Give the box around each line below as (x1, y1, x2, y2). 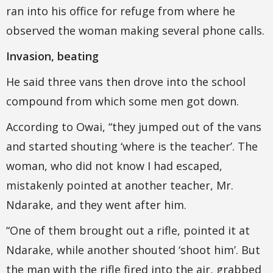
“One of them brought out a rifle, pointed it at (6, 223, 250, 238)
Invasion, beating (6, 49, 99, 64)
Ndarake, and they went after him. (6, 197, 186, 213)
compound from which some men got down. (6, 94, 239, 109)
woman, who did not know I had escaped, (6, 158, 222, 174)
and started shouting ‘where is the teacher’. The (6, 139, 258, 154)
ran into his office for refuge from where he (6, 4, 235, 19)
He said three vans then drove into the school (6, 74, 246, 90)
